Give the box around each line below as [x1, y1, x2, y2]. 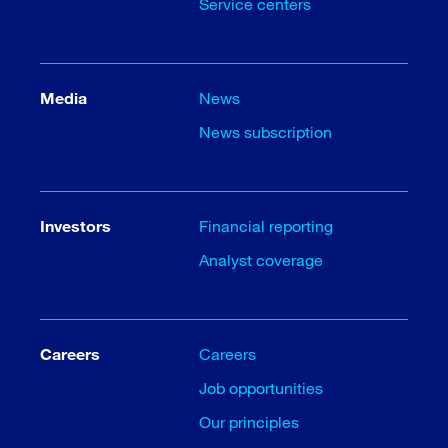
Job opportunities [199, 377, 324, 397]
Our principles [199, 411, 300, 431]
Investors [40, 215, 111, 235]
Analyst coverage [199, 249, 324, 269]
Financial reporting [199, 215, 334, 235]
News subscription [199, 121, 333, 141]
